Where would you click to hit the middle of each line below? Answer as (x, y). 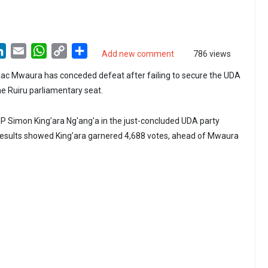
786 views (212, 54)
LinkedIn (24, 50)
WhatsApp (68, 50)
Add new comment (138, 54)
